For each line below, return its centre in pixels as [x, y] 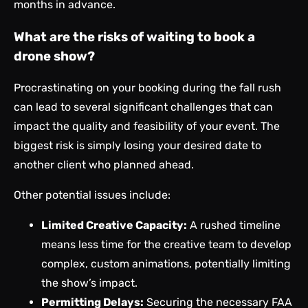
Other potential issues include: [92, 195]
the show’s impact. [89, 283]
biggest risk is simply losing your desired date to [137, 146]
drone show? [54, 56]
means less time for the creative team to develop [166, 245]
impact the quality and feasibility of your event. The [147, 126]
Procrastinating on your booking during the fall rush [147, 88]
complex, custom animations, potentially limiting [166, 264]
